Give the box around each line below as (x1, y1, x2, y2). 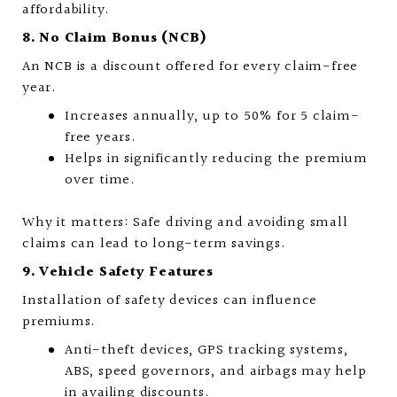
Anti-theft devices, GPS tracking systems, (65, 339, 348, 362)
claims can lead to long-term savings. (22, 233, 286, 255)
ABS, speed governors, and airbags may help (65, 361, 367, 383)
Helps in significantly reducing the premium (65, 148, 368, 170)
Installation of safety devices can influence (22, 290, 318, 312)
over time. (65, 169, 136, 191)
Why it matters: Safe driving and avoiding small (22, 212, 348, 234)
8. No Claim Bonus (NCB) (22, 27, 207, 50)
